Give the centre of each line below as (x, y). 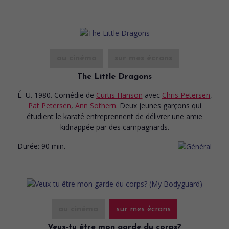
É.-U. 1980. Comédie (51, 95)
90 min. (53, 146)
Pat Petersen (49, 105)
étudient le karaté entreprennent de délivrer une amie (114, 116)
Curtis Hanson (119, 95)
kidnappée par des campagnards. (114, 127)
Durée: (28, 146)
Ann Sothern (95, 105)
